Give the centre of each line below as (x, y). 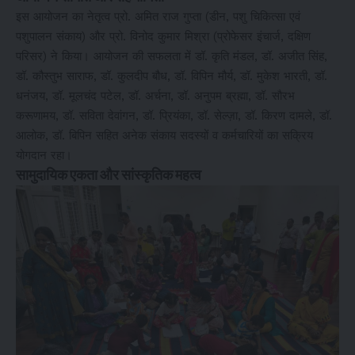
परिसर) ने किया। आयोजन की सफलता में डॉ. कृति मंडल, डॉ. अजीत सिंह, (172, 56)
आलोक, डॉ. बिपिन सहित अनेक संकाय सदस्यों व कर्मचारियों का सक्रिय (164, 135)
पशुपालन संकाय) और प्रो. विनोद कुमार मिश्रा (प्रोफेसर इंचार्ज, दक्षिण (163, 36)
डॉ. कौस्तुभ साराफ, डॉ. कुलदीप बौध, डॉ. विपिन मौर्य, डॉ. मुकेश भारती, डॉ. (172, 76)
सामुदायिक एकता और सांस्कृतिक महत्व (109, 175)
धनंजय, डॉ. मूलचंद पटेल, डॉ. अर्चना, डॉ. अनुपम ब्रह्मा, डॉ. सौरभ (155, 95)
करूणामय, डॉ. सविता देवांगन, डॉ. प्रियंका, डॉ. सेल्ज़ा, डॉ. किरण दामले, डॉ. (174, 115)
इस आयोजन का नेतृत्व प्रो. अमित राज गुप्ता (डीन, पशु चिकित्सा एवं (158, 16)
